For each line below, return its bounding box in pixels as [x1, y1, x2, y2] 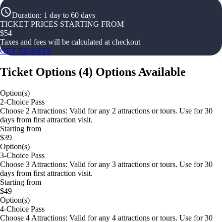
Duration [12, 11, 40, 19]
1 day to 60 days [44, 11, 95, 19]
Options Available [96, 65, 186, 78]
